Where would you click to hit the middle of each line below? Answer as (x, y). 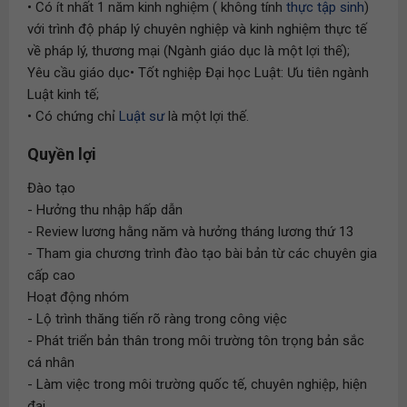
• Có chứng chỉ (73, 116)
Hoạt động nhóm (78, 297)
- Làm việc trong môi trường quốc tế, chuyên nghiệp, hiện (197, 384)
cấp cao (51, 275)
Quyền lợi (62, 154)
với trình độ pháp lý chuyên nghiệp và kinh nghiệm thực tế (197, 29)
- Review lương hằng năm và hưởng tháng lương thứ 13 (190, 232)
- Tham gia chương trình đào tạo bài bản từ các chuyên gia (202, 253)
